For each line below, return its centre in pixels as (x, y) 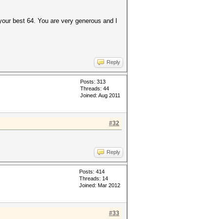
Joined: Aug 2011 (100, 95)
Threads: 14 (94, 178)
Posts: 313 (93, 82)
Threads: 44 (95, 88)
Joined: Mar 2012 (100, 185)
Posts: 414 (92, 172)
